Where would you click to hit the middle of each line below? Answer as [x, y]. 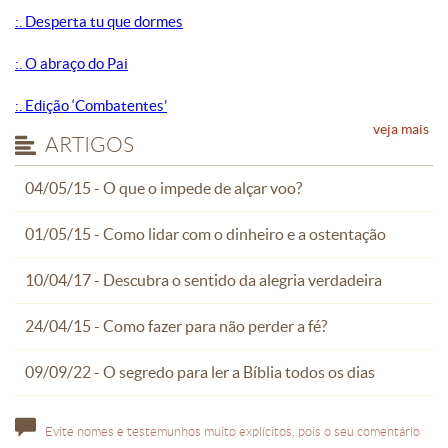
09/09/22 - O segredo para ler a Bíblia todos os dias [200, 371]
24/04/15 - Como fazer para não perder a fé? [176, 325]
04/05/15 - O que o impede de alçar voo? [163, 187]
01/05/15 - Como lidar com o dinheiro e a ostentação [205, 233]
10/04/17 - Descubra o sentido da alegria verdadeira [203, 279]
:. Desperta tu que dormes [99, 21]
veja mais [401, 128]
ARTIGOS [89, 144]
